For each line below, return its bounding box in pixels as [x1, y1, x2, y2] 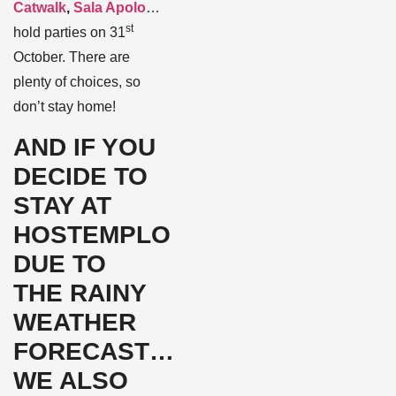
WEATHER [13, 308, 136, 336]
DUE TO [13, 249, 106, 278]
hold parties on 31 [13, 25, 126, 41]
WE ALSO [13, 366, 128, 394]
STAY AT [13, 191, 111, 219]
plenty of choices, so [13, 74, 141, 90]
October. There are [13, 49, 130, 65]
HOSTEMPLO [13, 220, 171, 248]
